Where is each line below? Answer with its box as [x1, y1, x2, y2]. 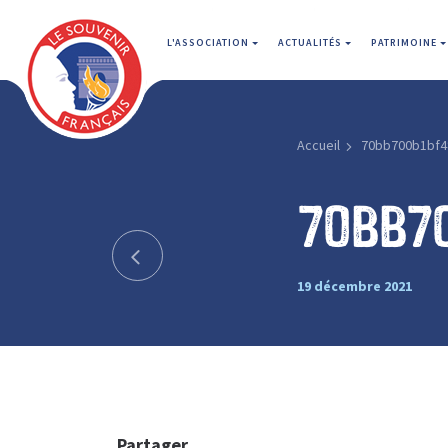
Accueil [296, 136, 340, 154]
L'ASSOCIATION [167, 36, 252, 49]
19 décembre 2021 [296, 276, 412, 295]
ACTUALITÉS [278, 36, 345, 49]
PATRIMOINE [371, 36, 440, 49]
